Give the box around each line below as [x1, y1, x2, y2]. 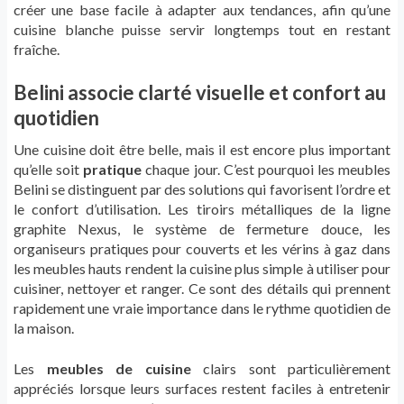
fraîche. [14, 41, 60, 59]
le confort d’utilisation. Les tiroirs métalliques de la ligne [14, 200, 390, 218]
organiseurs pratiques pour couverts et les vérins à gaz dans [14, 240, 390, 258]
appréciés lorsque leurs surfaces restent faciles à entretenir [14, 380, 390, 398]
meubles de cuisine [46, 360, 191, 378]
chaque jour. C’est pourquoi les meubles [142, 161, 390, 179]
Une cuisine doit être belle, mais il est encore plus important [14, 141, 390, 159]
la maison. [14, 319, 74, 337]
